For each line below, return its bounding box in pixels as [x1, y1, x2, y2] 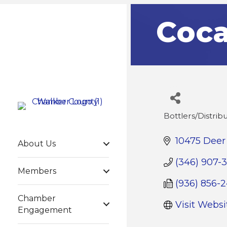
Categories [163, 117, 224, 129]
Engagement [18, 205, 72, 215]
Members [18, 166, 56, 176]
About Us [18, 139, 56, 148]
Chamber [18, 194, 56, 203]
